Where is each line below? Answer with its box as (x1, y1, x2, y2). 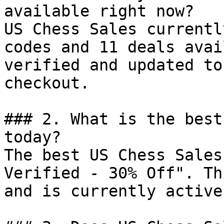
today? (4, 128, 61, 146)
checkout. (4, 74, 89, 92)
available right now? (4, 2, 194, 20)
